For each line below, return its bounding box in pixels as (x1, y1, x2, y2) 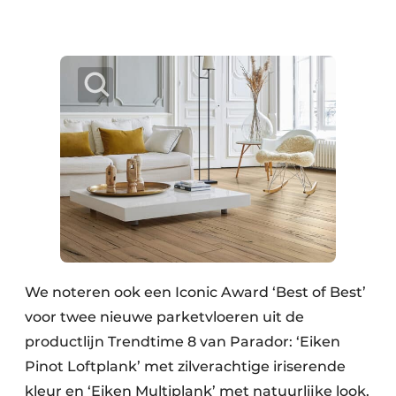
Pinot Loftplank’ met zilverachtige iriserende (25, 357, 346, 375)
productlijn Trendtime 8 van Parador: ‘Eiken (25, 332, 340, 350)
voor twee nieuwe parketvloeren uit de (25, 308, 304, 325)
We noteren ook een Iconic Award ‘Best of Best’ (25, 283, 366, 301)
